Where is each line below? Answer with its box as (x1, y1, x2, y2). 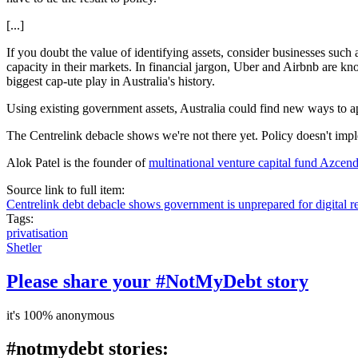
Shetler (6, 240, 42, 254)
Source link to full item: (6, 182, 128, 197)
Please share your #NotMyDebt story (6, 270, 308, 292)
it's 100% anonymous (6, 308, 114, 322)
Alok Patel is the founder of (6, 155, 149, 169)
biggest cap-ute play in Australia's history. (6, 74, 215, 88)
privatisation (6, 225, 68, 240)
